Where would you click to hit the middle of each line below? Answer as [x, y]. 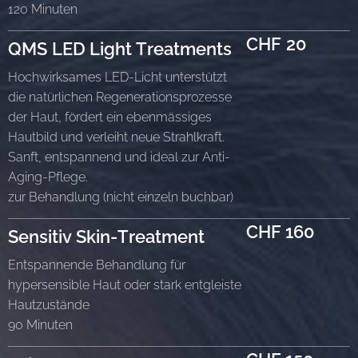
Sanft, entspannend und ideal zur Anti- [119, 157]
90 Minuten [40, 324]
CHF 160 [280, 231]
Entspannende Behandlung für [97, 265]
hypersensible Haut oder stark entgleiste [125, 284]
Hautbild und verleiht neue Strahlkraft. [116, 137]
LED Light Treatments [142, 48]
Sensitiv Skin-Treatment [106, 236]
